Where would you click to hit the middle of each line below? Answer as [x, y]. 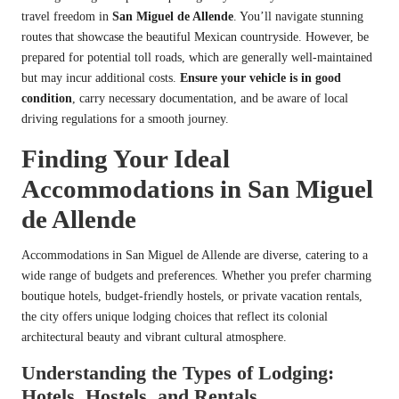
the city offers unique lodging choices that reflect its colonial [175, 316]
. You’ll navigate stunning [298, 16]
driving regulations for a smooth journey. [125, 118]
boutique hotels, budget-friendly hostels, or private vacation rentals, [192, 296]
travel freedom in [67, 16]
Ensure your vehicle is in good [261, 77]
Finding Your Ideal [126, 158]
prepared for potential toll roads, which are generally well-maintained [197, 57]
